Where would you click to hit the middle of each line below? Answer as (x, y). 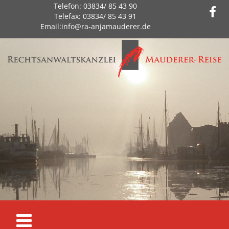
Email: (51, 26)
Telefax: (69, 16)
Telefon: (69, 6)
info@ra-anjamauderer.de (106, 26)
